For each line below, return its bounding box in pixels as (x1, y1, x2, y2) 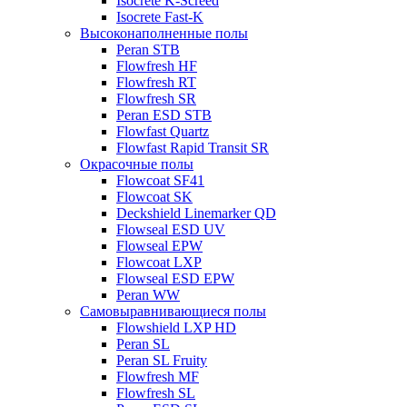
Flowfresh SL (116, 385, 195, 401)
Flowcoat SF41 (116, 173, 204, 188)
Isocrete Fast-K (116, 9, 203, 25)
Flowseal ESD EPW (116, 271, 234, 286)
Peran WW (116, 287, 180, 303)
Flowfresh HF (116, 58, 197, 74)
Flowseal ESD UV (116, 222, 225, 237)
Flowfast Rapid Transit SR (116, 140, 269, 155)
